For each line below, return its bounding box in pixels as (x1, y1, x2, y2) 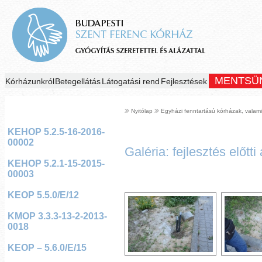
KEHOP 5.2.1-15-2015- (7, 158, 105, 168)
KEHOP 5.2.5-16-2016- (7, 127, 105, 137)
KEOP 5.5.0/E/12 (7, 190, 79, 200)
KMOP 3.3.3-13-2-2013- (7, 211, 107, 221)
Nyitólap (130, 108, 153, 114)
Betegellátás (55, 77, 101, 86)
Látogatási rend (101, 77, 160, 86)
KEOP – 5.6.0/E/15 (7, 243, 87, 253)
